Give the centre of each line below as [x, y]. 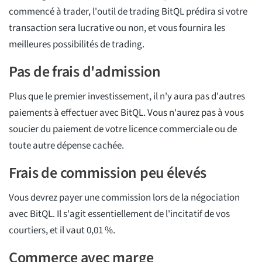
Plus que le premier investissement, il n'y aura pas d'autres [127, 97]
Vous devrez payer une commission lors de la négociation [124, 198]
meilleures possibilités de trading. [77, 45]
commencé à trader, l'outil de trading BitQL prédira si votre [128, 12]
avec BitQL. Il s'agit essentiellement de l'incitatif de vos [119, 214]
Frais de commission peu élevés [108, 173]
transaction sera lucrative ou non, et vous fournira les [117, 28]
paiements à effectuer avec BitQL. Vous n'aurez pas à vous [126, 113]
